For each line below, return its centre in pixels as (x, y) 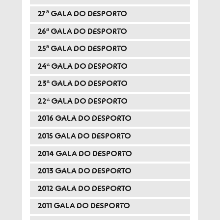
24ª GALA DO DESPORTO (82, 66)
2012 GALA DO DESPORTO (84, 189)
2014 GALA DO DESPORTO (85, 154)
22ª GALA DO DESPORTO (82, 101)
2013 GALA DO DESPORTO (84, 171)
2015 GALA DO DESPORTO (84, 137)
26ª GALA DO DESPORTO (82, 31)
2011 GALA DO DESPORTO (84, 206)
